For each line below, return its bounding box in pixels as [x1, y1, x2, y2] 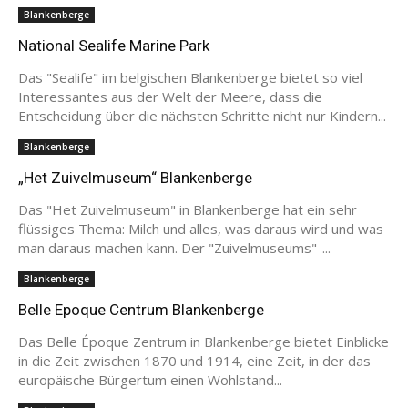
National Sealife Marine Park [18, 36, 209, 55]
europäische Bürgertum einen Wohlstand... [18, 370, 282, 389]
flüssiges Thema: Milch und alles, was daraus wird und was [18, 219, 383, 238]
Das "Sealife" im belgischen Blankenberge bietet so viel [18, 67, 362, 87]
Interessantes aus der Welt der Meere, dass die [18, 87, 322, 106]
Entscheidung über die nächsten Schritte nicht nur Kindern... [18, 106, 386, 125]
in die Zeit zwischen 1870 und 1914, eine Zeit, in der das [18, 351, 371, 370]
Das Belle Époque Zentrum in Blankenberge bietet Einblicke [18, 331, 389, 351]
